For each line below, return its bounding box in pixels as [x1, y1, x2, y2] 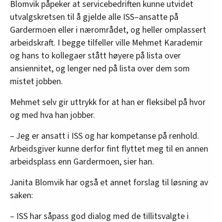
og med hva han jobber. [10, 109, 95, 121]
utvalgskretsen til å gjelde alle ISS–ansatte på [10, 10, 178, 23]
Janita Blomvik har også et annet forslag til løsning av [10, 176, 208, 189]
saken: [10, 189, 33, 202]
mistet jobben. [10, 75, 63, 88]
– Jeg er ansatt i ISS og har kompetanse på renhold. [10, 129, 199, 142]
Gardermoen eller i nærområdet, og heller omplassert [10, 23, 206, 36]
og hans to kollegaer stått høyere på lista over [10, 49, 181, 62]
